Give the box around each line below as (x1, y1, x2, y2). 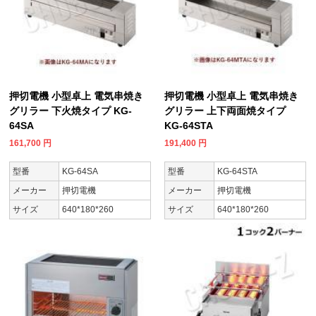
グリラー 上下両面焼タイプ (164, 104, 286, 116)
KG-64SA (62, 166, 99, 176)
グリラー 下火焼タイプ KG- (9, 104, 133, 116)
